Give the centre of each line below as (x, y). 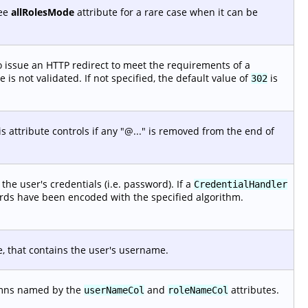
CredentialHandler (241, 184)
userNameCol (114, 290)
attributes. (254, 290)
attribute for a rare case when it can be (166, 12)
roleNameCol (198, 290)
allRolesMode (43, 12)
